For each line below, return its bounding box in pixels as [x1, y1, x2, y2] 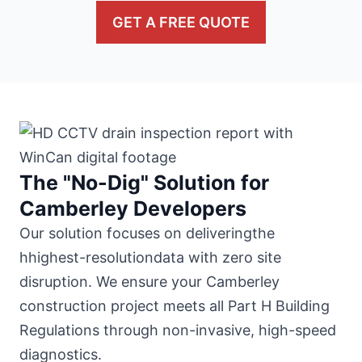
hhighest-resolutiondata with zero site [19, 249, 281, 267]
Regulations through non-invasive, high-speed [19, 322, 336, 339]
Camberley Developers [19, 196, 246, 221]
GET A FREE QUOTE [112, 14, 250, 32]
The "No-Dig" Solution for [19, 170, 269, 196]
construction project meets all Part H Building [19, 297, 330, 315]
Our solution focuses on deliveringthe [19, 225, 275, 242]
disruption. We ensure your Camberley [19, 273, 280, 291]
